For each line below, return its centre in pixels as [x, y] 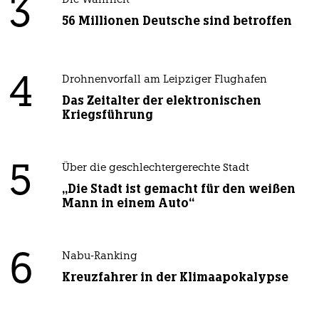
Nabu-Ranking [99, 256]
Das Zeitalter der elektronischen [161, 100]
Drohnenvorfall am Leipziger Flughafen [164, 80]
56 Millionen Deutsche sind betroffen [177, 20]
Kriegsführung [107, 114]
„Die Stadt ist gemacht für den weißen [178, 188]
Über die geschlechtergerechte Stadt [155, 168]
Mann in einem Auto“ [128, 203]
